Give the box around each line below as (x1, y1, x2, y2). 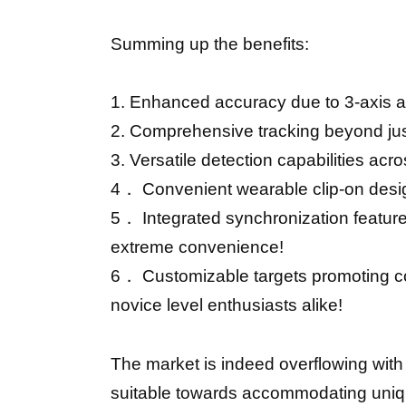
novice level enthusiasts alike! (111, 295, 343, 315)
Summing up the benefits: (111, 34, 309, 54)
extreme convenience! (111, 237, 284, 257)
